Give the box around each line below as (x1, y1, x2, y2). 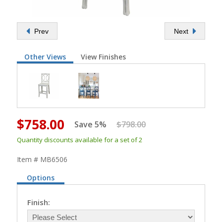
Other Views (24, 52, 66, 61)
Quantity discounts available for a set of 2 (17, 135, 142, 144)
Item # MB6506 (17, 155, 67, 164)
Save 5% (74, 119, 107, 130)
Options (27, 173, 55, 182)
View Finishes (81, 52, 126, 61)
